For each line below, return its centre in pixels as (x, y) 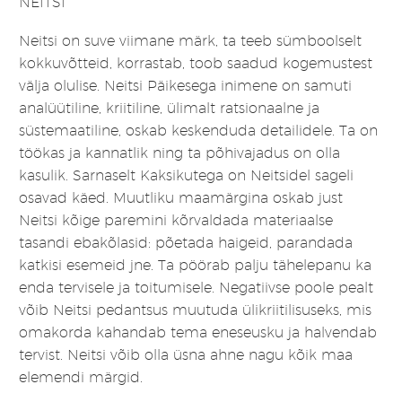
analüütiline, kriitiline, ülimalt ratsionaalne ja (169, 108)
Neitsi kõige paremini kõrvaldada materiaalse (176, 220)
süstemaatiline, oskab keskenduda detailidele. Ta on (198, 130)
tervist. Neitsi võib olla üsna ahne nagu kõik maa (186, 354)
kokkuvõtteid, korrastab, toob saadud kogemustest (196, 63)
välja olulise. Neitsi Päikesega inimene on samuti (185, 85)
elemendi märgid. (81, 377)
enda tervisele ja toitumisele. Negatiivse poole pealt (196, 287)
